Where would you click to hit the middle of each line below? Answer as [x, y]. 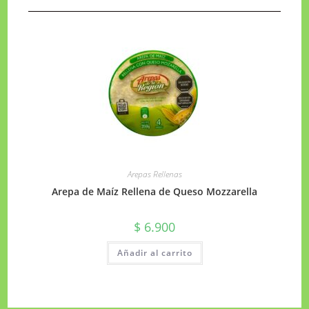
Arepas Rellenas [154, 174]
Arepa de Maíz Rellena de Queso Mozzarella [154, 191]
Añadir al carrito [154, 252]
